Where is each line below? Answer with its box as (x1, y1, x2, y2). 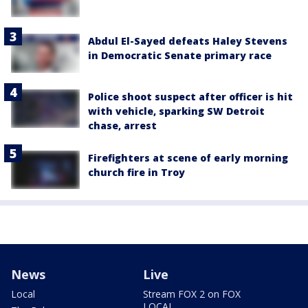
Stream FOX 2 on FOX (143, 287, 241, 300)
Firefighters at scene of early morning (88, 151, 288, 164)
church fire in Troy (88, 165, 185, 179)
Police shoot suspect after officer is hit (88, 89, 293, 103)
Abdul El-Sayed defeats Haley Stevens (88, 34, 287, 48)
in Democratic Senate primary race (88, 49, 272, 63)
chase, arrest (88, 118, 157, 132)
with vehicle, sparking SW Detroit (88, 104, 265, 118)
